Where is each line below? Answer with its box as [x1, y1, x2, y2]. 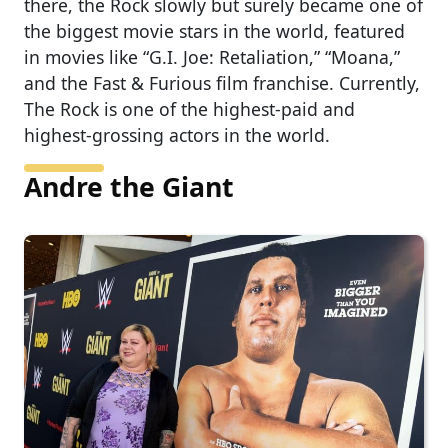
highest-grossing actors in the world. [24, 122, 335, 147]
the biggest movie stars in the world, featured [24, 18, 405, 43]
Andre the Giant [24, 168, 234, 205]
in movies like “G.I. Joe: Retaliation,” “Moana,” [24, 44, 400, 69]
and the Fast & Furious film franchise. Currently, [24, 70, 420, 95]
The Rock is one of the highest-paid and [24, 96, 355, 121]
